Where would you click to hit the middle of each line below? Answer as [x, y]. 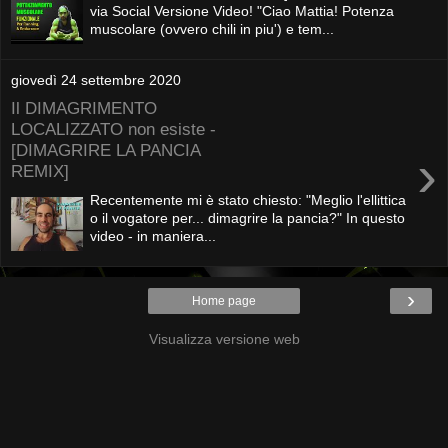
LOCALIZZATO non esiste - [113, 129]
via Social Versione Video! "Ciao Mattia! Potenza [242, 11]
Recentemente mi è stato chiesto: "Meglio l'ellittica [248, 200]
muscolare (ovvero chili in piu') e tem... [212, 29]
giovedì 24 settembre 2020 [96, 79]
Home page [224, 300]
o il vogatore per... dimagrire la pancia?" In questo [248, 218]
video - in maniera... [153, 236]
